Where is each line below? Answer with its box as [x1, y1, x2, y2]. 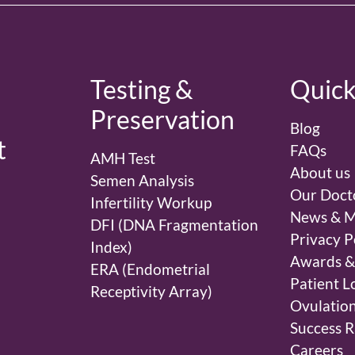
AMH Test [90, 149, 155, 168]
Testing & [90, 74, 193, 105]
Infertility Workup [90, 193, 212, 212]
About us [290, 163, 351, 182]
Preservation [90, 104, 235, 136]
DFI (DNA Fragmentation [90, 216, 258, 235]
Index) [90, 238, 132, 257]
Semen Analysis [90, 171, 194, 190]
